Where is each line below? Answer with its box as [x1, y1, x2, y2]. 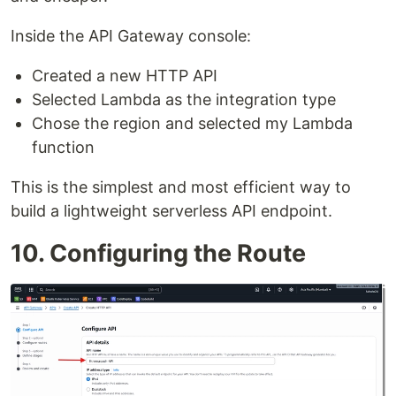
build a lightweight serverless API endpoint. [11, 202, 332, 221]
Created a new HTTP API [32, 66, 217, 86]
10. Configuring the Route [11, 239, 306, 269]
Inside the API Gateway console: [11, 27, 251, 46]
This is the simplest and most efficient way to [11, 178, 351, 197]
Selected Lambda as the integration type [32, 90, 336, 110]
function [32, 138, 95, 157]
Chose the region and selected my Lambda [32, 114, 353, 133]
